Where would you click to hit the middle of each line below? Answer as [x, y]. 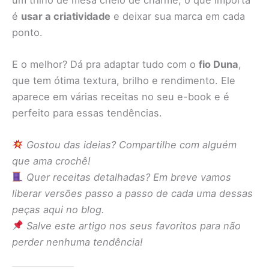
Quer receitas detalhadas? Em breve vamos [128, 177]
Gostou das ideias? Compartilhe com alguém [131, 145]
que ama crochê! [51, 161]
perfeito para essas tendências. [87, 113]
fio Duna [219, 64]
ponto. [27, 32]
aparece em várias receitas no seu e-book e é [121, 96]
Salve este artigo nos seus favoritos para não [133, 226]
